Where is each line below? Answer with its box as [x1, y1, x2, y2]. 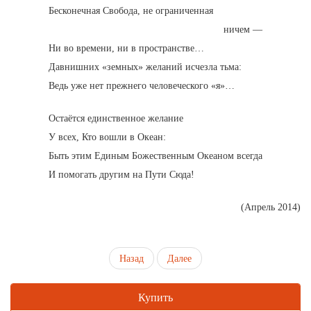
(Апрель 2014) [241, 202, 301, 212]
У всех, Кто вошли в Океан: [49, 132, 166, 142]
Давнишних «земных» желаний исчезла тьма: [49, 62, 242, 72]
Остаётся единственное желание [49, 113, 183, 124]
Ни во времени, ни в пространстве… [49, 43, 204, 53]
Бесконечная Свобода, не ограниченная [49, 6, 213, 16]
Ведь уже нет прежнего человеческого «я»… [49, 81, 235, 91]
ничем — [224, 24, 262, 35]
